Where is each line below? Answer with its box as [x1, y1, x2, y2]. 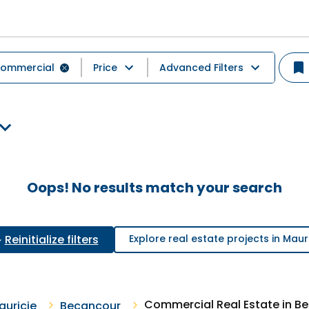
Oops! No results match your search [27, 178, 282, 197]
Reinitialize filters [4, 232, 99, 248]
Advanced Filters [159, 61, 243, 74]
